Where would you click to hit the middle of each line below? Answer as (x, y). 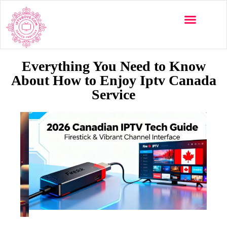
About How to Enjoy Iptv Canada (113, 81)
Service (113, 95)
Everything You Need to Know (113, 66)
